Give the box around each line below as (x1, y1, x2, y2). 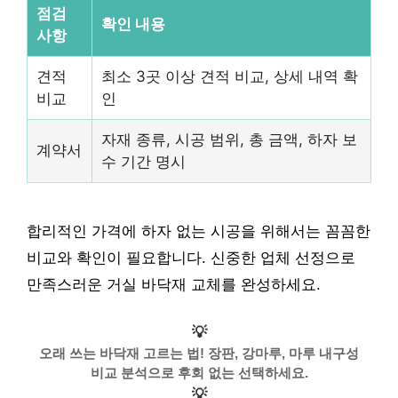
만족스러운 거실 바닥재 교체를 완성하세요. (27, 276, 321, 294)
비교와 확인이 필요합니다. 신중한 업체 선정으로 (27, 250, 355, 267)
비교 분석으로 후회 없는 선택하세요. (90, 364, 308, 380)
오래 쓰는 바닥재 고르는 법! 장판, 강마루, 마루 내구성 (39, 345, 359, 361)
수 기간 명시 (101, 153, 186, 171)
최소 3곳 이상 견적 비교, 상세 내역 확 (101, 68, 358, 86)
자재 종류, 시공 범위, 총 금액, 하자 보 (101, 131, 357, 149)
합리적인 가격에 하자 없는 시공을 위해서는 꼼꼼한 (27, 223, 370, 241)
